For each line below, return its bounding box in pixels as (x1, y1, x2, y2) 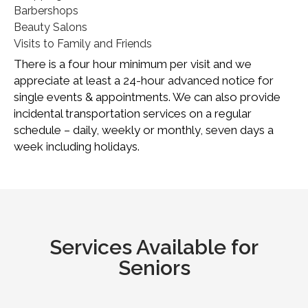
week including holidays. (14, 140, 140, 154)
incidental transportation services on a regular (14, 107, 252, 121)
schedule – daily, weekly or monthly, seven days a (14, 123, 274, 137)
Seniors (118, 256, 190, 280)
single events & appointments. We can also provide (14, 90, 280, 104)
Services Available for (49, 235, 258, 260)
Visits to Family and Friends (14, 37, 152, 51)
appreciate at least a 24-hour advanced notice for (14, 74, 274, 88)
